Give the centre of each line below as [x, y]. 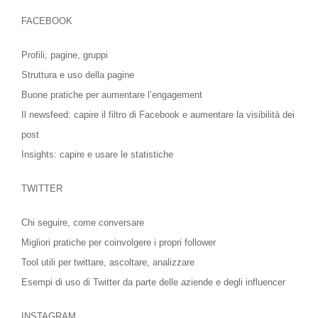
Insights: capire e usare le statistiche [97, 155]
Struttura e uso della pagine [78, 75]
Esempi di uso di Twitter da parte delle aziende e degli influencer [153, 283]
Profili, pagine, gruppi [65, 55]
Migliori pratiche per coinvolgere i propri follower [119, 243]
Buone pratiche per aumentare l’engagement [112, 95]
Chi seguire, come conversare [83, 223]
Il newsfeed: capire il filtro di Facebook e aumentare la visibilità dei [158, 115]
